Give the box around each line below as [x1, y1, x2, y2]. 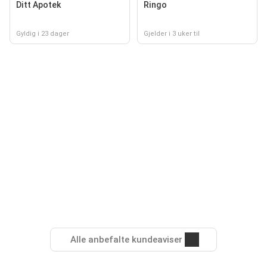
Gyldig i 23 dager [16, 30, 69, 38]
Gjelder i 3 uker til [144, 30, 200, 38]
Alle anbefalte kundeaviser [70, 234, 182, 245]
